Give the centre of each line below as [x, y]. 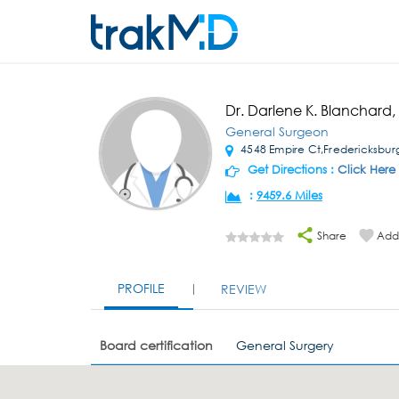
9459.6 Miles [289, 195]
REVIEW [244, 289]
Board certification [156, 345]
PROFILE [141, 288]
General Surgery [285, 345]
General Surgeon [277, 131]
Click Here [366, 170]
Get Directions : [290, 170]
